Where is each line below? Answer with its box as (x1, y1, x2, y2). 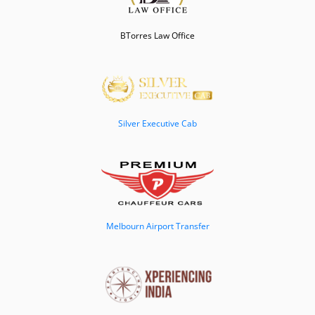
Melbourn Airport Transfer (105, 220, 210, 233)
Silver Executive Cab (118, 117, 197, 130)
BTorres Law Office (120, 30, 195, 42)
